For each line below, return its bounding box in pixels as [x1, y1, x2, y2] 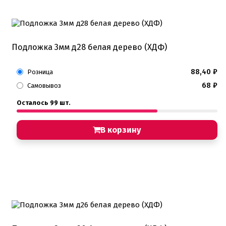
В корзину [100, 125, 141, 135]
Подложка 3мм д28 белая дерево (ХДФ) [12, 42, 167, 52]
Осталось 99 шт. [17, 98, 71, 106]
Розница [27, 68, 53, 76]
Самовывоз [27, 81, 61, 89]
